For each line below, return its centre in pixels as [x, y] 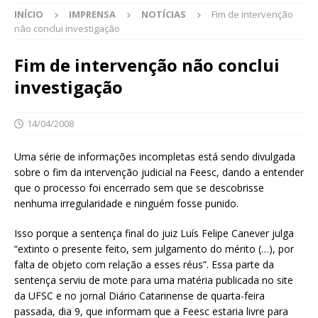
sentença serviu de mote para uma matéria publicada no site [154, 280]
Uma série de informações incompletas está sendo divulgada [155, 157]
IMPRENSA [92, 15]
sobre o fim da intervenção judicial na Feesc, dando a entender [159, 172]
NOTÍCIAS [164, 15]
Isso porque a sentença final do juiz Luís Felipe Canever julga [154, 234]
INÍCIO [29, 15]
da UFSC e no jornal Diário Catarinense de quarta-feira [139, 296]
